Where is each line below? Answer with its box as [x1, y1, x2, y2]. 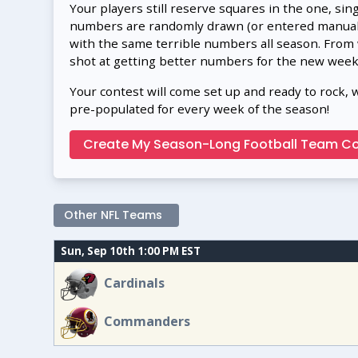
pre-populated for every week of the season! [70, 101, 329, 117]
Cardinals [104, 274, 165, 292]
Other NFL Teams [64, 207, 162, 223]
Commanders [104, 312, 191, 331]
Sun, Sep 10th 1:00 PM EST [61, 244, 201, 258]
